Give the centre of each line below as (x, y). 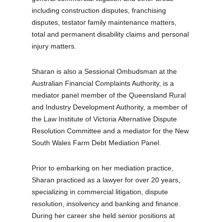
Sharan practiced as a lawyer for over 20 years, (106, 180)
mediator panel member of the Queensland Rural (109, 95)
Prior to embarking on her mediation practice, (103, 168)
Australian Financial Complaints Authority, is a (103, 83)
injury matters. (54, 46)
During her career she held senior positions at (104, 215)
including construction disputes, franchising (99, 10)
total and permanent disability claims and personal (111, 34)
